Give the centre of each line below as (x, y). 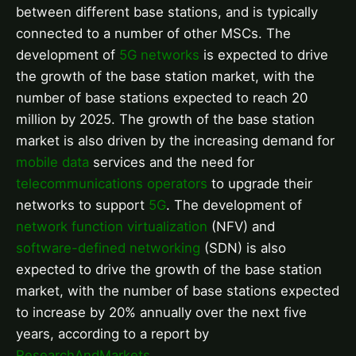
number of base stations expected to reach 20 (162, 98)
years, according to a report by (112, 334)
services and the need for (172, 163)
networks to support (82, 205)
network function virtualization (112, 227)
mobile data (52, 163)
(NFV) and (241, 227)
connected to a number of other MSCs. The (153, 34)
